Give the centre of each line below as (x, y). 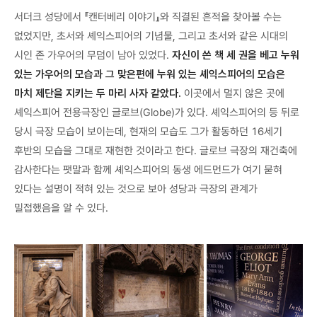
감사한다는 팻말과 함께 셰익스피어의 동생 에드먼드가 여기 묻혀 (148, 169)
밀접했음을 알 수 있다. (61, 208)
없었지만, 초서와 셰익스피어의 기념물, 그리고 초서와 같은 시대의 (151, 36)
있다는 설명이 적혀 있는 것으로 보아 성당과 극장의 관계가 (136, 189)
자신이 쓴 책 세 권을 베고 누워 (236, 55)
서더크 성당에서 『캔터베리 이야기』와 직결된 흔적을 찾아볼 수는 (148, 17)
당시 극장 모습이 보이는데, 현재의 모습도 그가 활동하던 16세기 (148, 131)
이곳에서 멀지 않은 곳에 (233, 93)
